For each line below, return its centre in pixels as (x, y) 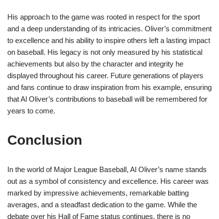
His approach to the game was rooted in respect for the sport (104, 17)
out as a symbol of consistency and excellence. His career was (108, 181)
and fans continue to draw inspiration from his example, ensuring (109, 88)
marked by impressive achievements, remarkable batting (98, 193)
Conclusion (45, 140)
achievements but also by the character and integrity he (95, 64)
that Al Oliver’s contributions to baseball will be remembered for (107, 99)
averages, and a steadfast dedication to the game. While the (102, 205)
